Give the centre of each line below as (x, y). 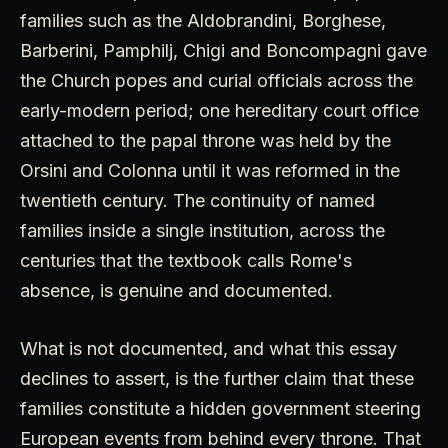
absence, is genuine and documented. (176, 291)
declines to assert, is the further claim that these (217, 379)
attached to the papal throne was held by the (205, 141)
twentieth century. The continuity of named (197, 201)
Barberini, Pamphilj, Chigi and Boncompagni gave (223, 51)
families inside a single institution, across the (202, 231)
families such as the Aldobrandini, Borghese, (203, 21)
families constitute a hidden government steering (220, 409)
